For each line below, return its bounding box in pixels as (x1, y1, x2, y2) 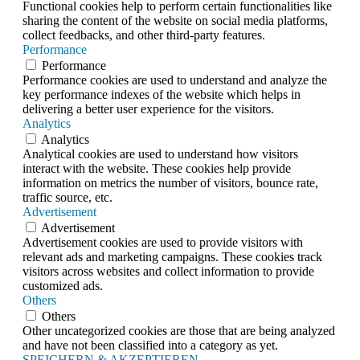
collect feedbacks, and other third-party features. (22, 27, 265, 42)
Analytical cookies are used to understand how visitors (22, 146, 298, 161)
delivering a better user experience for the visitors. (22, 101, 274, 116)
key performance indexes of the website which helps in (22, 87, 301, 101)
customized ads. (22, 278, 103, 292)
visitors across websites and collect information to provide (22, 264, 314, 278)
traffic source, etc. (22, 190, 112, 204)
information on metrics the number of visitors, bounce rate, (22, 175, 318, 190)
